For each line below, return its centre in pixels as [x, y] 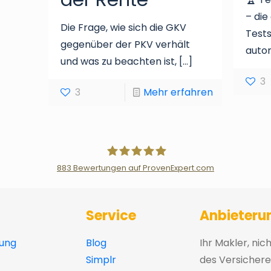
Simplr [101, 260]
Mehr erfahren [178, 93]
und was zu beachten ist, [119, 62]
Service [111, 216]
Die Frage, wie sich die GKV [124, 28]
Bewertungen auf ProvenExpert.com [143, 168]
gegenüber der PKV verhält [126, 45]
